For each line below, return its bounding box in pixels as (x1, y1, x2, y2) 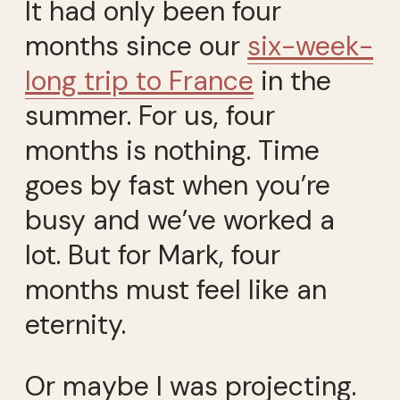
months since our (25, 28, 247, 63)
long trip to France (25, 62, 254, 98)
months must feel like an (25, 271, 327, 307)
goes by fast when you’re (25, 167, 330, 203)
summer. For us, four (25, 97, 275, 133)
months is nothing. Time (25, 132, 320, 168)
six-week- (247, 28, 373, 63)
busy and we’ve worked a (25, 202, 335, 237)
